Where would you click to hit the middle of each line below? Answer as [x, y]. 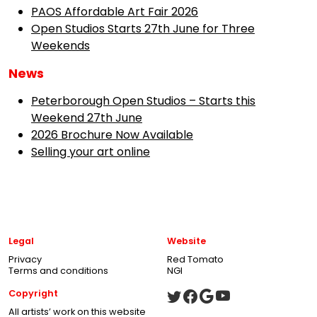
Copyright [33, 293]
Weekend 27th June [87, 118]
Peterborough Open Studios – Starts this [143, 101]
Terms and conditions [58, 271]
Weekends [60, 46]
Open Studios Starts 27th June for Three [143, 29]
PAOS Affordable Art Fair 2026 [115, 12]
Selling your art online [91, 152]
